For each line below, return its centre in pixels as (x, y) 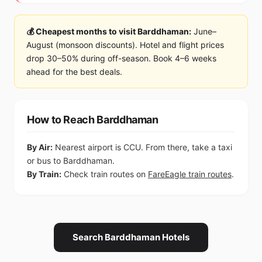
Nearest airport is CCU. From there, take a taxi (142, 147)
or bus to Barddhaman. (71, 161)
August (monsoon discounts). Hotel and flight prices (125, 45)
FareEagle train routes (190, 174)
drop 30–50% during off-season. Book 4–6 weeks (121, 58)
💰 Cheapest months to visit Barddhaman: (109, 31)
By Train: (44, 174)
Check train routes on (105, 174)
